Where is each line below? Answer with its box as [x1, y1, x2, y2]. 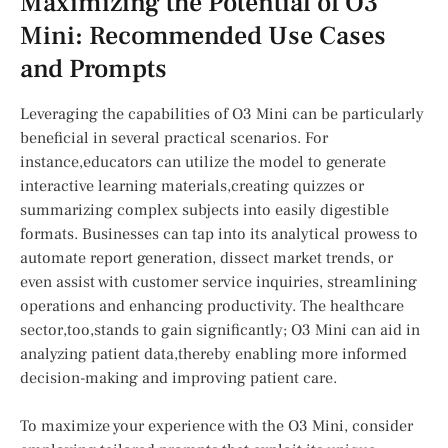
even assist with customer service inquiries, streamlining [20, 272, 417, 293]
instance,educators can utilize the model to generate [20, 152, 386, 173]
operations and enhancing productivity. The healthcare [20, 296, 404, 317]
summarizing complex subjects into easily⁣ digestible [20, 200, 389, 221]
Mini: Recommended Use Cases [20, 19, 386, 54]
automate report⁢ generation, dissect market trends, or [20, 248, 393, 269]
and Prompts [20, 52, 167, 87]
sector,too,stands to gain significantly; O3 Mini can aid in [20, 320, 420, 341]
